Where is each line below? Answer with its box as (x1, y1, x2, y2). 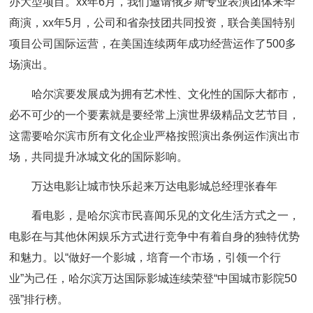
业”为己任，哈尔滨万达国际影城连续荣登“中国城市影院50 (9, 272, 298, 284)
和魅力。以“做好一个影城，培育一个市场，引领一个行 (9, 252, 282, 263)
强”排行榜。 (9, 293, 69, 305)
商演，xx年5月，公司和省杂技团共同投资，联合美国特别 (9, 17, 296, 29)
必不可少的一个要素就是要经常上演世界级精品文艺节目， (9, 109, 300, 121)
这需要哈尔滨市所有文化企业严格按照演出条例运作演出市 (9, 130, 300, 142)
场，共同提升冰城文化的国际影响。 (9, 151, 189, 163)
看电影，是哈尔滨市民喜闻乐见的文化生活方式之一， (31, 210, 300, 221)
